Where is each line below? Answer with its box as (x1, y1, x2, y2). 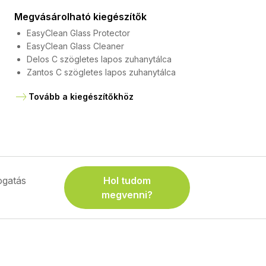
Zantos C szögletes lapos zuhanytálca (26, 67, 176, 77)
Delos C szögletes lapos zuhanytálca (26, 54, 172, 64)
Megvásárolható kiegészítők (14, 11, 147, 23)
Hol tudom (103, 174, 151, 186)
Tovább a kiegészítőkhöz (28, 91, 134, 102)
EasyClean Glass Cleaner (26, 41, 124, 51)
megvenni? (102, 188, 153, 201)
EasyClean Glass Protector (26, 28, 130, 38)
